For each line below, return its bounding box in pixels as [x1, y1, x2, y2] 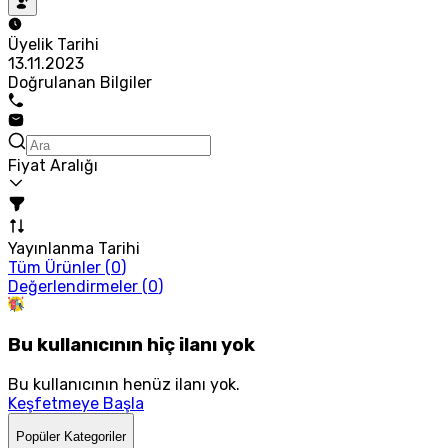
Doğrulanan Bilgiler [8, 72, 152, 92]
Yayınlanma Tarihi [8, 238, 140, 258]
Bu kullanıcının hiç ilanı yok [8, 334, 255, 357]
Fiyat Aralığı [8, 155, 98, 175]
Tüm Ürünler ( [8, 257, 111, 277]
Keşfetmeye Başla [8, 394, 144, 414]
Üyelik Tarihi [8, 34, 99, 54]
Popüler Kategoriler [16, 429, 126, 445]
